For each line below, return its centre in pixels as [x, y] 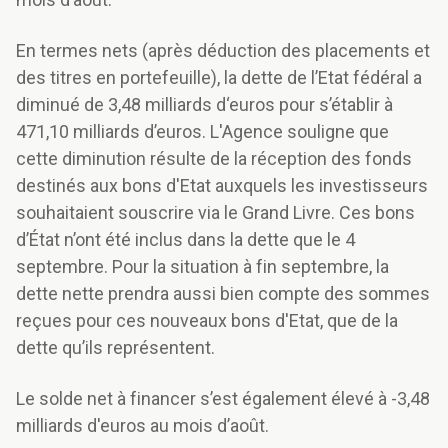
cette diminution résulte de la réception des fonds [214, 159]
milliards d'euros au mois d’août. [142, 426]
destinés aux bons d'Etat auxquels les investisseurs [222, 186]
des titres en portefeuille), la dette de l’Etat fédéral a [219, 78]
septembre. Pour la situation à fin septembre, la [202, 267]
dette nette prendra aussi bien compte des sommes [223, 294]
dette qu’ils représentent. [115, 348]
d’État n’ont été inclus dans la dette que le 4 [185, 240]
